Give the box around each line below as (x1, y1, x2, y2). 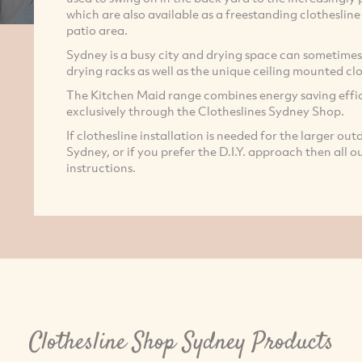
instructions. (65, 158, 136, 175)
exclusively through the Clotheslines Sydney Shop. (65, 102, 344, 119)
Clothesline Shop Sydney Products (28, 325, 334, 360)
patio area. (65, 21, 128, 38)
